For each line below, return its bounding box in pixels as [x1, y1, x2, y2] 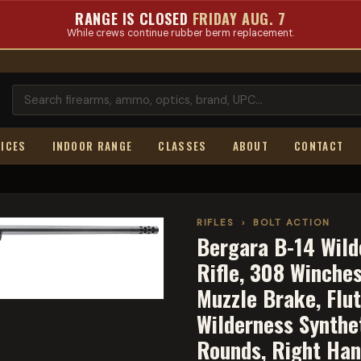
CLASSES [158, 138, 207, 154]
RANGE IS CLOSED [75, 8, 193, 29]
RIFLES [197, 217, 234, 229]
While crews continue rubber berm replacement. [67, 27, 294, 39]
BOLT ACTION [253, 217, 331, 229]
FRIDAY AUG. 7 [192, 8, 286, 29]
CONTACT [294, 138, 344, 154]
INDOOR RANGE [52, 138, 133, 154]
